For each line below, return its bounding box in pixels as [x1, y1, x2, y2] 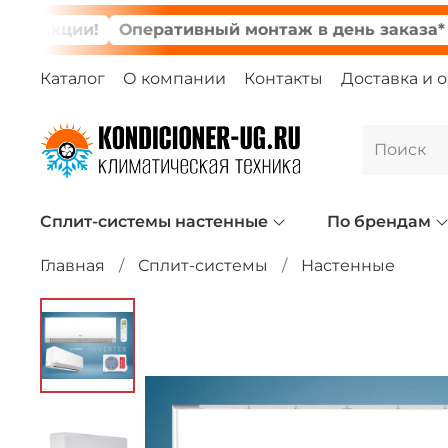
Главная [40, 255, 105, 275]
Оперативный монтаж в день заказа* [71, 20, 398, 39]
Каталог [40, 68, 105, 88]
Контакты [244, 68, 323, 88]
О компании [123, 68, 226, 88]
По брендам [326, 211, 431, 231]
